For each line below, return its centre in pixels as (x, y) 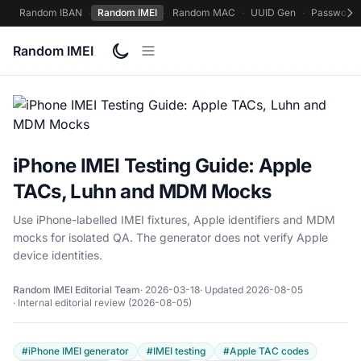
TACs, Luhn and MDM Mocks (142, 191)
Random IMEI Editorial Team (77, 290)
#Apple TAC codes (266, 351)
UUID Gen (273, 12)
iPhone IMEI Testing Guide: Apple (162, 166)
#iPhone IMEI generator (75, 351)
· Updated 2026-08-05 (251, 290)
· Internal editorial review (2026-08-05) (102, 303)
